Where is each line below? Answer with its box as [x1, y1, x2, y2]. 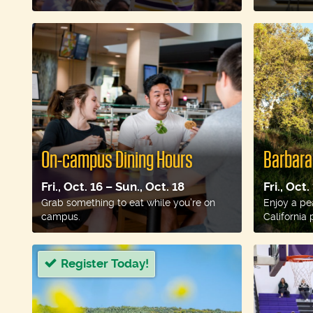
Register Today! [60, 256, 149, 271]
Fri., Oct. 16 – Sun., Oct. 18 [41, 179, 185, 194]
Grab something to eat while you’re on [41, 196, 216, 208]
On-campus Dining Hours [41, 147, 194, 173]
